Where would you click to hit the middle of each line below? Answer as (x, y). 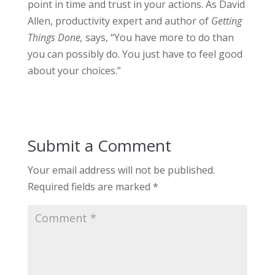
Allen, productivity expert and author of (118, 21)
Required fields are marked (90, 187)
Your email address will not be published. (121, 170)
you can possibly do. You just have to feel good (135, 54)
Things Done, (56, 38)
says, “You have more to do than (159, 38)
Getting (225, 21)
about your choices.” (74, 71)
